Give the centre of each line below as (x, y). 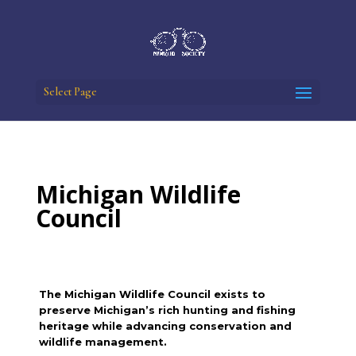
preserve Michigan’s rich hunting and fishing (168, 310)
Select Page (70, 92)
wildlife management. (103, 342)
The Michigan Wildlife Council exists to (153, 294)
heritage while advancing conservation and (166, 326)
